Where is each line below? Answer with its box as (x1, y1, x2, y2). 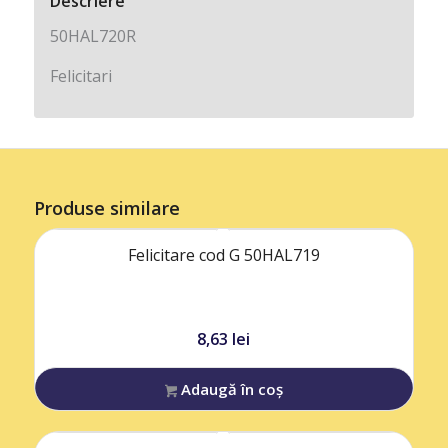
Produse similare (33, 196, 180, 221)
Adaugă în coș (177, 379, 284, 400)
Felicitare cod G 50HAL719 (127, 244, 320, 267)
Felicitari (49, 64, 112, 87)
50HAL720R (49, 25, 136, 48)
